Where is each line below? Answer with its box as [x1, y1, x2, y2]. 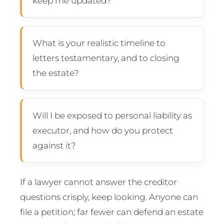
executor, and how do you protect [32, 124, 173, 135]
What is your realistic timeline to [32, 37, 165, 48]
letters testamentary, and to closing [32, 52, 179, 63]
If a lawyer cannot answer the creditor [20, 176, 177, 187]
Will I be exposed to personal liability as [32, 109, 192, 120]
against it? [32, 139, 76, 150]
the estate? [32, 67, 79, 78]
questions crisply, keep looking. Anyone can [20, 191, 198, 202]
